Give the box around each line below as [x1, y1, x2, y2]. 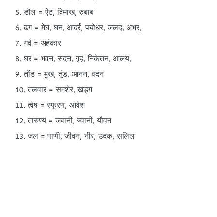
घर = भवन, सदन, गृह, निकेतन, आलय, [24, 54, 131, 63]
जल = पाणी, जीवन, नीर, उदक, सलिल [28, 131, 135, 140]
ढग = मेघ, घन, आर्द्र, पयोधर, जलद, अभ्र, [24, 23, 141, 32]
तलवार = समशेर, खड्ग [28, 85, 92, 94]
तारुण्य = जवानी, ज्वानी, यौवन [28, 116, 111, 125]
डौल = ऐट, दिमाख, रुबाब [24, 7, 93, 16]
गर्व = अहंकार [24, 38, 61, 47]
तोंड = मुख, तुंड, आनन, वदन [24, 69, 104, 78]
